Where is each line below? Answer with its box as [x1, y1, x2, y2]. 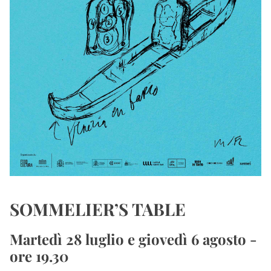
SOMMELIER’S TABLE [10, 198, 186, 220]
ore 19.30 [10, 246, 68, 266]
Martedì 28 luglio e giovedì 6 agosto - [10, 229, 257, 249]
